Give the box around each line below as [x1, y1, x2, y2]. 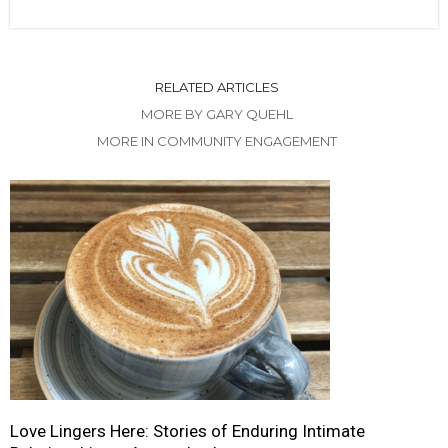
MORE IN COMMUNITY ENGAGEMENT [96, 132, 337, 149]
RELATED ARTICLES [154, 78, 279, 95]
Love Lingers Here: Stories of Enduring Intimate [10, 420, 365, 441]
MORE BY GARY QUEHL [140, 105, 293, 122]
